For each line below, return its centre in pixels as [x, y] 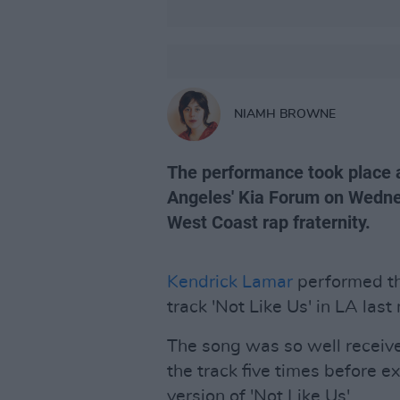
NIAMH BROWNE [285, 114]
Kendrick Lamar [230, 282]
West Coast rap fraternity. [269, 222]
